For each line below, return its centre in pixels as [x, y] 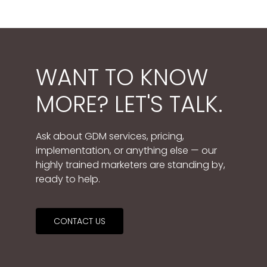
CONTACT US [80, 221]
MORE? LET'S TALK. [129, 104]
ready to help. [68, 179]
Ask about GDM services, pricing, [110, 136]
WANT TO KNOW [122, 77]
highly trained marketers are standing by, [131, 165]
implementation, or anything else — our [126, 150]
